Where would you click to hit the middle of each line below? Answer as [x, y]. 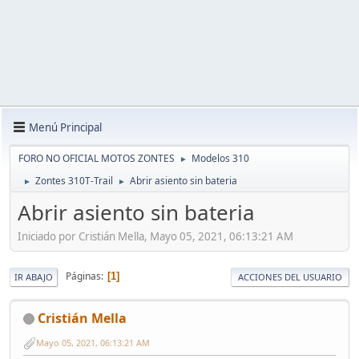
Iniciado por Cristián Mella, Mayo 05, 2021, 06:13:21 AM [155, 236]
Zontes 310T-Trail [74, 181]
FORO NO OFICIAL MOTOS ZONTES [97, 158]
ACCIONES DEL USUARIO [290, 276]
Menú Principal [65, 127]
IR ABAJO [34, 276]
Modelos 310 [220, 158]
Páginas [83, 276]
